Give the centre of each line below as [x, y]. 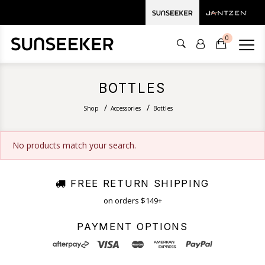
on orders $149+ [132, 201]
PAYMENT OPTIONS [132, 227]
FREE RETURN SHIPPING [138, 184]
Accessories [126, 109]
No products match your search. [74, 146]
